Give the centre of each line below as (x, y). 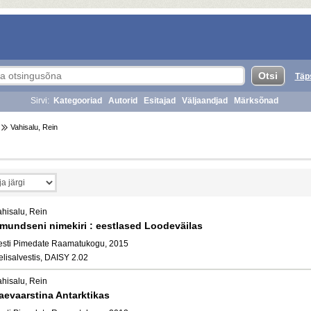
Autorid (123, 101)
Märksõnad (256, 101)
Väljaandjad (205, 101)
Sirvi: (40, 101)
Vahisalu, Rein (33, 127)
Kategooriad (78, 101)
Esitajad (160, 101)
